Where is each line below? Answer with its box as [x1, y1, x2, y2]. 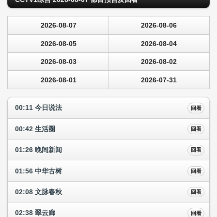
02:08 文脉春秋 [15, 187, 62, 196]
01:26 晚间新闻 [15, 146, 62, 154]
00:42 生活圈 [15, 124, 55, 133]
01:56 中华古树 [15, 167, 62, 175]
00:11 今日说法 [15, 104, 62, 112]
